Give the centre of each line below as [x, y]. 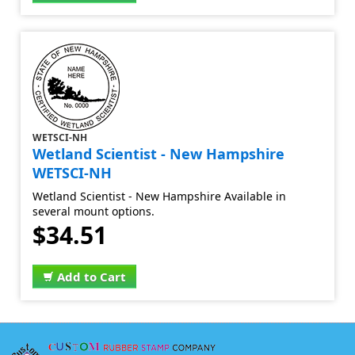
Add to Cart [92, 277]
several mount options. [94, 211]
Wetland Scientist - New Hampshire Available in [160, 196]
